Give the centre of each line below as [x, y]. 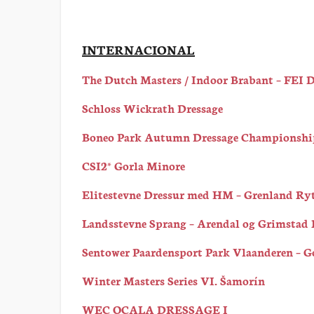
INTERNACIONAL [138, 49]
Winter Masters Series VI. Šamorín [173, 280]
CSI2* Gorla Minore [134, 165]
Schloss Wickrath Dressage [152, 108]
